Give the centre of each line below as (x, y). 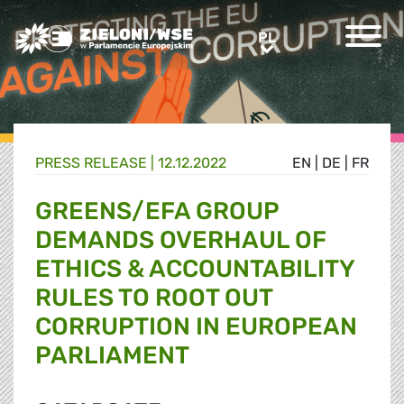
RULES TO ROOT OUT (154, 298)
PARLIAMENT (112, 356)
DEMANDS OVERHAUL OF (181, 240)
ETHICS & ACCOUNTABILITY (195, 269)
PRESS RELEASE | (96, 163)
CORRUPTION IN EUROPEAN (196, 327)
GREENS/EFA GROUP (157, 211)
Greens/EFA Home (75, 32)
